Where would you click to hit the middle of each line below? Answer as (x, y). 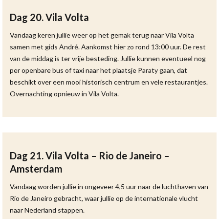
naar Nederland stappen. (47, 210)
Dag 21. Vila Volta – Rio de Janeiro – (90, 155)
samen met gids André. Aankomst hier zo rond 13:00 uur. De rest (108, 47)
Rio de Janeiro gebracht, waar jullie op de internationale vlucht (104, 198)
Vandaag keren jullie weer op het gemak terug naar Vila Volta (102, 35)
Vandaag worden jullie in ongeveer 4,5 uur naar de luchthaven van (109, 186)
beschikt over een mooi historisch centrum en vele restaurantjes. (109, 82)
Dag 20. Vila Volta (49, 17)
